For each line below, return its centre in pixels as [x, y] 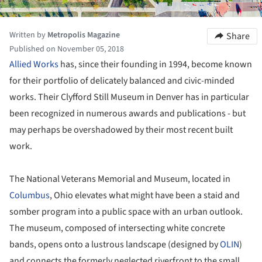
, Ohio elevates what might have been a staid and [145, 195]
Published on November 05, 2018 [67, 49]
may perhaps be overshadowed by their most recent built [121, 130]
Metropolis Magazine [84, 35]
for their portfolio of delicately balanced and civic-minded [122, 80]
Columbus [30, 195]
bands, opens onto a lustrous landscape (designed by [115, 244]
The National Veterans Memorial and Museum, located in [120, 179]
